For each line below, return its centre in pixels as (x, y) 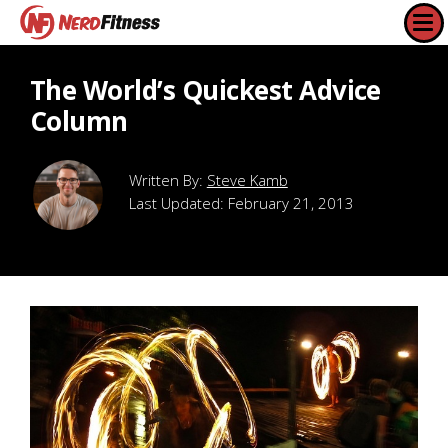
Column (79, 121)
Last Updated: (178, 203)
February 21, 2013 (291, 203)
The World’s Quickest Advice (205, 90)
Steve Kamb (247, 180)
